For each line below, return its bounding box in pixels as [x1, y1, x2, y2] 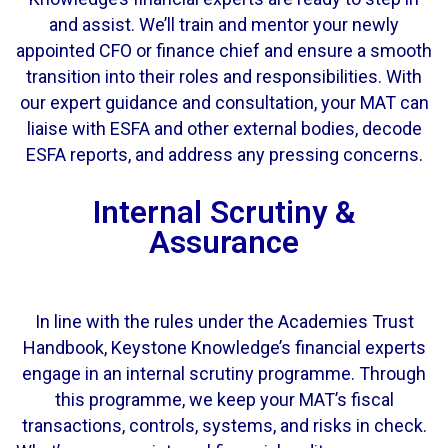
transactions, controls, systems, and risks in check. [21, 414, 427, 436]
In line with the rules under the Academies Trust [34, 310, 414, 332]
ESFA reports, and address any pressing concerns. [25, 143, 423, 165]
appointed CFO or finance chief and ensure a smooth [16, 39, 432, 61]
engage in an [22, 362, 126, 384]
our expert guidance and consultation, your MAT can [19, 91, 429, 113]
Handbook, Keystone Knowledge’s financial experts [22, 336, 426, 358]
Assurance [149, 223, 299, 261]
